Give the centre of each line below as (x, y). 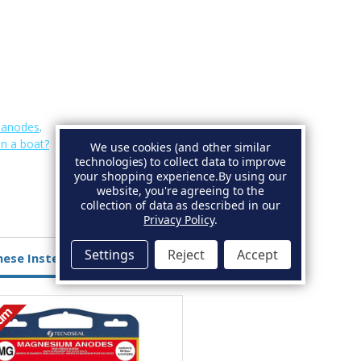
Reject (186, 254)
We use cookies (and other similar (180, 147)
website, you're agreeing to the (180, 190)
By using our (253, 176)
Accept (257, 254)
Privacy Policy (179, 219)
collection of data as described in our (180, 205)
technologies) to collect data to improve (180, 161)
